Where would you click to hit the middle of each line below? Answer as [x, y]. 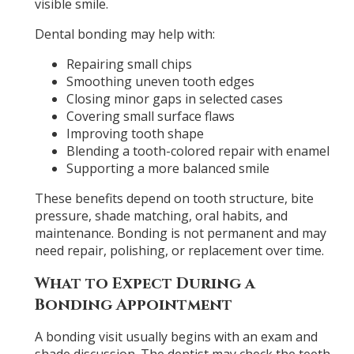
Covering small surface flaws [150, 117]
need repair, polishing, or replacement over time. [179, 251]
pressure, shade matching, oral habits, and [161, 216]
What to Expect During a [145, 283]
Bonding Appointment [133, 304]
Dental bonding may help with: [124, 34]
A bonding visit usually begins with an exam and [176, 337]
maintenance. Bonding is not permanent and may [180, 233]
